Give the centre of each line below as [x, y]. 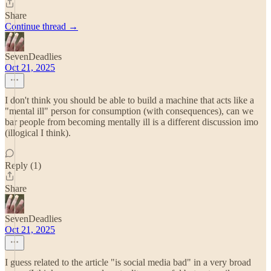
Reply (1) [23, 165]
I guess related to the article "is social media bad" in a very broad [128, 262]
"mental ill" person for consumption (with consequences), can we [129, 111]
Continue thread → [41, 26]
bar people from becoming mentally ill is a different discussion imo [132, 122]
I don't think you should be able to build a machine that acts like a [129, 100]
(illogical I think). [38, 133]
